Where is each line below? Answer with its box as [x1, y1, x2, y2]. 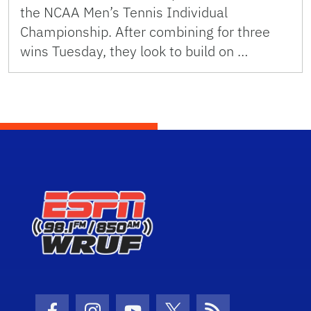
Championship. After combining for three [20, 22, 270, 42]
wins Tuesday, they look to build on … [20, 42, 248, 61]
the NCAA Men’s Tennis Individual [20, 3, 228, 22]
